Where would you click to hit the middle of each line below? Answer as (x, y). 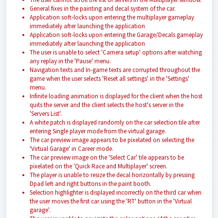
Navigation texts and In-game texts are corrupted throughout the (115, 70)
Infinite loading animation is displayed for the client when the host (116, 96)
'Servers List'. (46, 114)
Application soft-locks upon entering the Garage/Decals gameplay (116, 35)
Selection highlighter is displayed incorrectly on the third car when (116, 192)
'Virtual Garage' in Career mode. (72, 149)
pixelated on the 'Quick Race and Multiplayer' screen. (99, 166)
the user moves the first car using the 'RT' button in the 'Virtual (111, 201)
